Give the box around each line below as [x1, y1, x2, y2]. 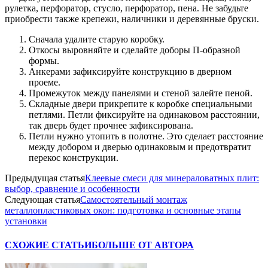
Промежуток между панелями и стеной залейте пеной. [29, 88, 252, 99]
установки [5, 216, 47, 227]
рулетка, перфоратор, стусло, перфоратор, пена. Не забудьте [5, 3, 248, 14]
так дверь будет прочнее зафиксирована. [29, 120, 193, 131]
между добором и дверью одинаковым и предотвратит [29, 142, 251, 153]
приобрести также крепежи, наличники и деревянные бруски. [5, 14, 259, 25]
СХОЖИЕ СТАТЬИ [5, 239, 92, 250]
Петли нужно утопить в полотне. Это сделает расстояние [29, 131, 263, 142]
